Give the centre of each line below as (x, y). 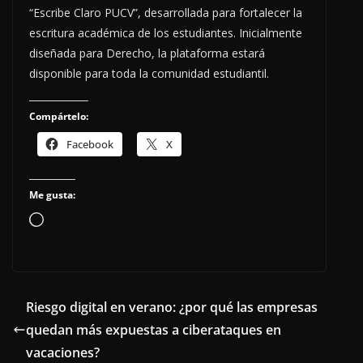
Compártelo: (59, 117)
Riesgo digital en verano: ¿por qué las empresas (172, 307)
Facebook (90, 145)
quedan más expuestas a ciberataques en (154, 330)
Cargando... (77, 222)
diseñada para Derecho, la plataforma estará (147, 53)
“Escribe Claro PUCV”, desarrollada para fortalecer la (166, 13)
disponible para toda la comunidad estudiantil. (149, 74)
